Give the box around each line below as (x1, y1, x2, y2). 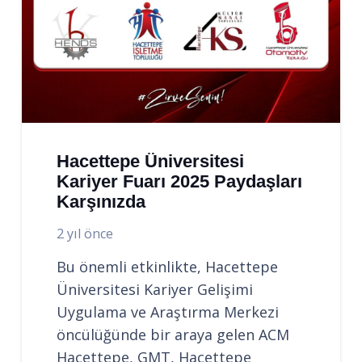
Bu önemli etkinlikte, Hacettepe (57, 256, 279, 276)
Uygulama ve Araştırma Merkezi (57, 301, 280, 322)
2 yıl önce (57, 225, 114, 242)
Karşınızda (57, 192, 146, 213)
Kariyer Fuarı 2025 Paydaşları (57, 171, 303, 192)
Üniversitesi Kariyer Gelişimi (57, 279, 254, 299)
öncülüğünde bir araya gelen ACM (57, 324, 290, 344)
